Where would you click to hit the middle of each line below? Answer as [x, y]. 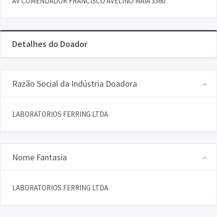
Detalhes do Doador [50, 44]
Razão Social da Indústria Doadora [75, 83]
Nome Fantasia [39, 157]
